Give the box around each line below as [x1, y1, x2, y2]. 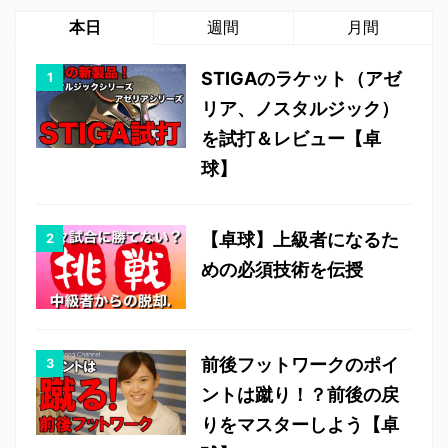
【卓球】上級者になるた [201, 229, 399, 250]
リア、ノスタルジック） [201, 98, 399, 119]
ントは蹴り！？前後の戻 [201, 384, 399, 406]
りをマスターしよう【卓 [201, 414, 399, 436]
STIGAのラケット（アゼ [201, 68, 401, 89]
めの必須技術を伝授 [201, 259, 363, 280]
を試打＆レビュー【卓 [201, 128, 381, 149]
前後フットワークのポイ [201, 354, 399, 376]
